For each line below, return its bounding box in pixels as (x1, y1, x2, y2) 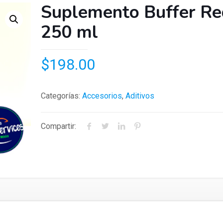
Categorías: (40, 91, 82, 101)
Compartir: (40, 121, 76, 131)
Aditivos (125, 91, 154, 101)
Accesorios (82, 91, 122, 101)
